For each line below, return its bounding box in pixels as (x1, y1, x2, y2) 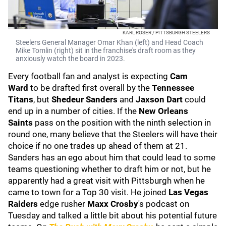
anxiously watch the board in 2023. (16, 54, 125, 63)
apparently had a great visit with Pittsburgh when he (8, 176, 205, 186)
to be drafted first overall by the (30, 83, 152, 93)
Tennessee (152, 83, 194, 93)
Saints (8, 118, 35, 128)
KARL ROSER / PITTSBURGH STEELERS (123, 30, 210, 35)
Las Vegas (168, 187, 208, 197)
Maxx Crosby (87, 199, 138, 209)
